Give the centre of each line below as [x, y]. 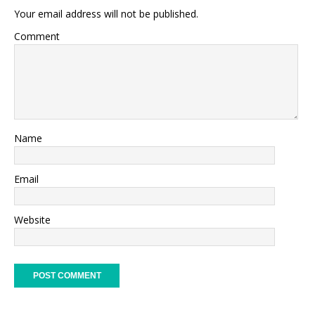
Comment [37, 36]
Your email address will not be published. [106, 13]
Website [32, 219]
